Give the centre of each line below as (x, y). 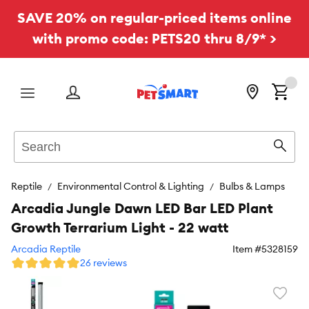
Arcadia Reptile (46, 249)
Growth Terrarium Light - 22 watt (120, 227)
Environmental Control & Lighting (131, 186)
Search (30, 138)
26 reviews (103, 263)
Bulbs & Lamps (252, 186)
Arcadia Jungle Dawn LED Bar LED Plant (142, 208)
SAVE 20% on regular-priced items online (154, 18)
